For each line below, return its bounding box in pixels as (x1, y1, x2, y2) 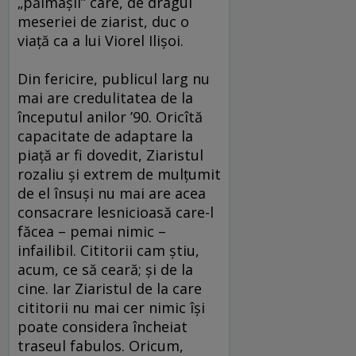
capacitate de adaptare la (17, 126, 193, 146)
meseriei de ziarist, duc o (17, 12, 189, 32)
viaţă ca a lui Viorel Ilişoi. (17, 31, 184, 51)
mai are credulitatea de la (17, 88, 193, 108)
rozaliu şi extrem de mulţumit (17, 164, 221, 184)
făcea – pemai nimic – (17, 222, 166, 242)
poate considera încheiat (17, 317, 188, 337)
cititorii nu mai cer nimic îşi (17, 298, 205, 318)
